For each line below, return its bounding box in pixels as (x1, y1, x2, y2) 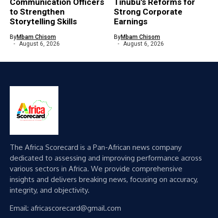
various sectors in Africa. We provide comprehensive (10, 164, 182, 173)
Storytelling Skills (10, 17, 77, 26)
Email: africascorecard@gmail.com (10, 203, 121, 213)
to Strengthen (10, 7, 65, 17)
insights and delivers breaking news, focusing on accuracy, (10, 175, 198, 184)
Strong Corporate (114, 7, 182, 17)
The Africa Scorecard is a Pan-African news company (10, 143, 182, 152)
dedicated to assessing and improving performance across (10, 153, 202, 163)
